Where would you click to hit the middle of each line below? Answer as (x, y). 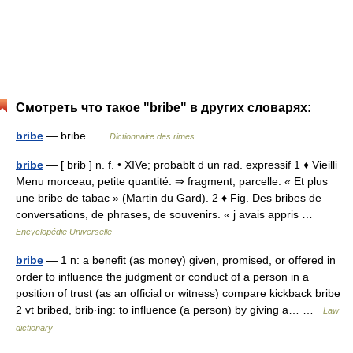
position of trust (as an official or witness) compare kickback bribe (178, 293)
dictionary (34, 328)
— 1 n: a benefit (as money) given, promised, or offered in (190, 260)
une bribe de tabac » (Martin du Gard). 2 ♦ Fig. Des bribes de (169, 198)
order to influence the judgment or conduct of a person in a (162, 277)
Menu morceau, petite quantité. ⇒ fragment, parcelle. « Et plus (172, 181)
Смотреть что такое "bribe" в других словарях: (163, 108)
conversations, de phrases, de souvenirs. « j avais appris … (167, 214)
